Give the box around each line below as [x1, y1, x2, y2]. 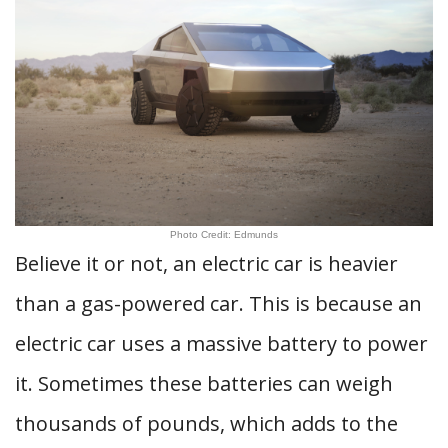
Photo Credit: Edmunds [170, 229, 278, 240]
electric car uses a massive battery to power [15, 330, 428, 357]
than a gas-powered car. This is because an [15, 290, 422, 317]
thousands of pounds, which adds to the [15, 410, 398, 437]
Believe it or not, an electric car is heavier [15, 250, 398, 277]
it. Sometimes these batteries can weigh [15, 370, 393, 397]
